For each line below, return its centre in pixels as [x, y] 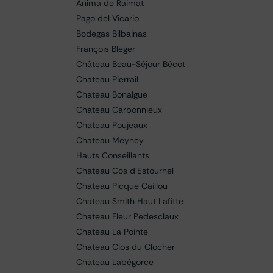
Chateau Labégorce [115, 262]
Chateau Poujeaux [112, 125]
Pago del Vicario [108, 18]
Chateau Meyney [110, 140]
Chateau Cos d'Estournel [125, 171]
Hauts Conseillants [113, 155]
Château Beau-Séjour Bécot [131, 64]
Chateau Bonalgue [112, 94]
